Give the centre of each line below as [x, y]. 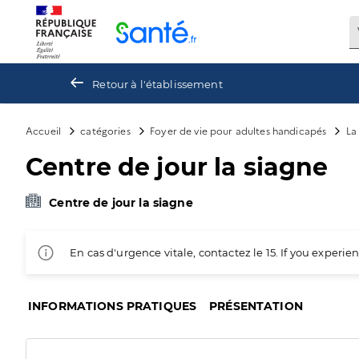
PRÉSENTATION [256, 306]
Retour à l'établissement [157, 84]
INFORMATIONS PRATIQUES [113, 306]
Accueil [44, 130]
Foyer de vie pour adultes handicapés [238, 130]
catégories [105, 130]
